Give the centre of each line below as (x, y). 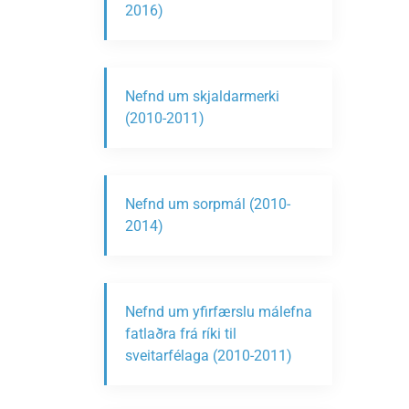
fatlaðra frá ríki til (181, 334)
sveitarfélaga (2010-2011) (209, 356)
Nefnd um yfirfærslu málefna (219, 312)
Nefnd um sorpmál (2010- (208, 204)
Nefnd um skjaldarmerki (202, 96)
